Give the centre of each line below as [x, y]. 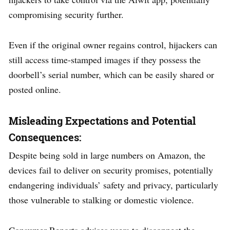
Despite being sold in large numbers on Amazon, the [107, 155]
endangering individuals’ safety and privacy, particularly [113, 185]
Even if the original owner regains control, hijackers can [113, 44]
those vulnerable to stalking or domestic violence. [101, 199]
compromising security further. [66, 14]
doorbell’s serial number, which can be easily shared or [111, 74]
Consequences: [45, 137]
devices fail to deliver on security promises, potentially [111, 170]
